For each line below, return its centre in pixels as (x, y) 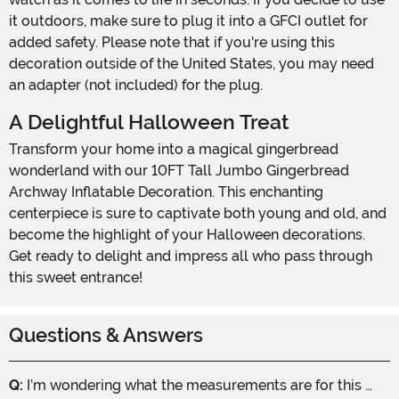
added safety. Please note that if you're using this (172, 42)
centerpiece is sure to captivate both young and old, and (198, 213)
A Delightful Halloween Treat (149, 122)
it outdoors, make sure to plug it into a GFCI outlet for (188, 20)
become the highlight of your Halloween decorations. (187, 234)
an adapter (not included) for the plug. (136, 85)
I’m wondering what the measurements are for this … (198, 385)
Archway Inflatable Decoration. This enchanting (166, 191)
